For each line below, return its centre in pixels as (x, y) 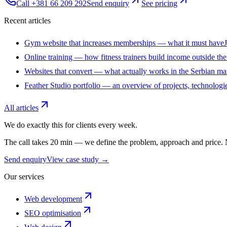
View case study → (78, 159)
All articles (21, 107)
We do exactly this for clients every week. (71, 125)
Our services (24, 176)
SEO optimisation (53, 213)
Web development (53, 199)
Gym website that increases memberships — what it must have (124, 43)
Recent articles (27, 20)
